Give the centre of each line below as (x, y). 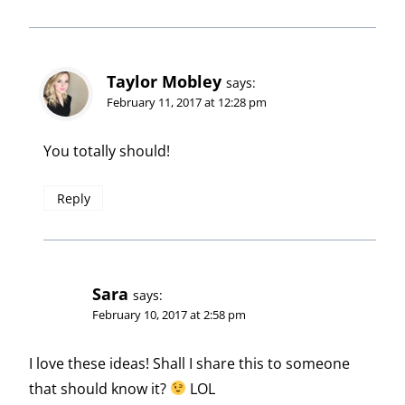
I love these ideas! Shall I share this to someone (189, 363)
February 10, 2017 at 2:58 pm (169, 315)
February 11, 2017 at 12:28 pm (187, 103)
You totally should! (107, 151)
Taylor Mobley (164, 82)
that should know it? (99, 388)
